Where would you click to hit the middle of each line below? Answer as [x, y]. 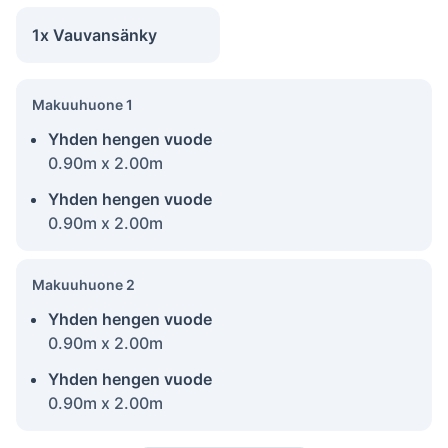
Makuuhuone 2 [83, 284]
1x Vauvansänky [94, 34]
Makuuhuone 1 [82, 104]
